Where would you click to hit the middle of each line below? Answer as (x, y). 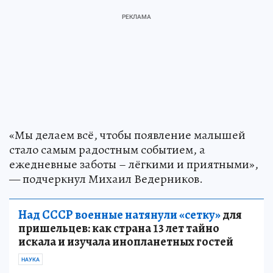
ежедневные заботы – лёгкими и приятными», (134, 164)
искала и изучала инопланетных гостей (126, 241)
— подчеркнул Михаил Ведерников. (106, 179)
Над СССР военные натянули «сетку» (119, 214)
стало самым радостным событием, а (107, 149)
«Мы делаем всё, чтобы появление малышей (127, 135)
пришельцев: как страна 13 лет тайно (119, 228)
